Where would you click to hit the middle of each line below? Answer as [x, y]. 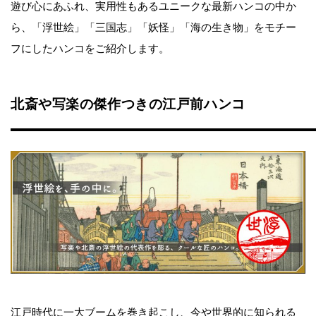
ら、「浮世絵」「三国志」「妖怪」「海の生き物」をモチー [153, 27]
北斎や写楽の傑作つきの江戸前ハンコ [128, 104]
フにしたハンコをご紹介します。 [90, 48]
